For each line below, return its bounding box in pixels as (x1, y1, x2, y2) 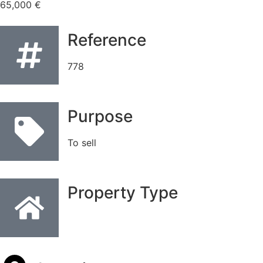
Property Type (68, 183, 178, 203)
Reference (68, 30, 146, 50)
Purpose (68, 106, 133, 126)
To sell (68, 137, 96, 149)
